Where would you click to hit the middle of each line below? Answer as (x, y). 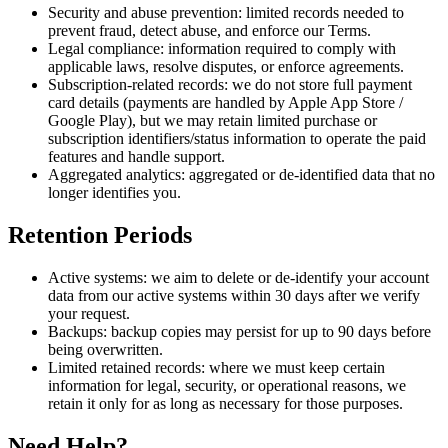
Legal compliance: (106, 49)
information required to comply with (280, 49)
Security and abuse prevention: (145, 13)
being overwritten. (105, 350)
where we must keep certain (295, 368)
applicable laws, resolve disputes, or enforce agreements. (226, 67)
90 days (362, 332)
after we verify (372, 296)
